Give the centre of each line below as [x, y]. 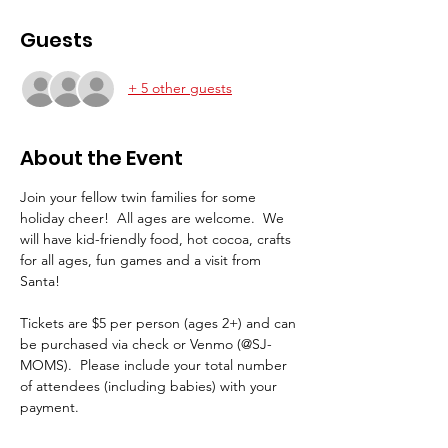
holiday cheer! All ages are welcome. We [154, 217]
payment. [49, 406]
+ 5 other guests [180, 88]
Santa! [40, 280]
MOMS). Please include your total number [155, 364]
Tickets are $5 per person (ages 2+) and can [160, 322]
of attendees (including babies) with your [150, 385]
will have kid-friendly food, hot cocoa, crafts [157, 238]
